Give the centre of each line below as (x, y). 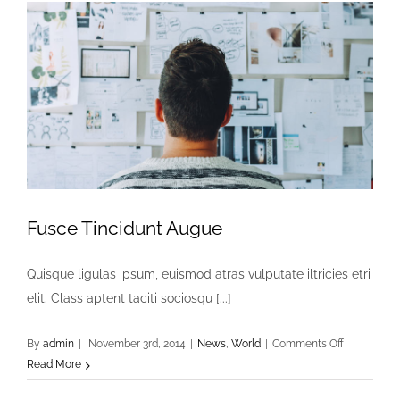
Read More (54, 365)
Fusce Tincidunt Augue (125, 229)
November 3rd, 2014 (137, 344)
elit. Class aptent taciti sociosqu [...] (129, 299)
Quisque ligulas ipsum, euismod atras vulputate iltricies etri (199, 275)
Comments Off (308, 344)
